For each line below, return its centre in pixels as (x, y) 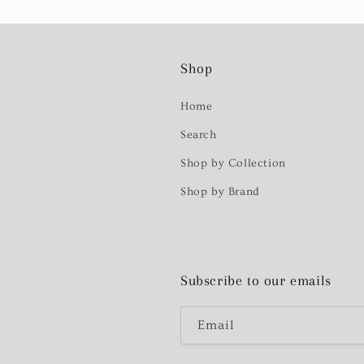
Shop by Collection (233, 164)
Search (199, 135)
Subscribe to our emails (256, 281)
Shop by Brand (220, 192)
